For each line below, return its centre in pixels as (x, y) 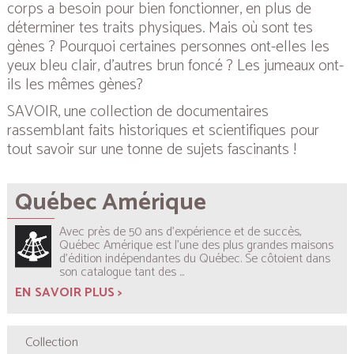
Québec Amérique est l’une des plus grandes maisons (196, 245)
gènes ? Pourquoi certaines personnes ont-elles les (168, 47)
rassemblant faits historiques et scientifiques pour (163, 130)
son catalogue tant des (118, 272)
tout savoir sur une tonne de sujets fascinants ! (152, 149)
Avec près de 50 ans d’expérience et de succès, (181, 232)
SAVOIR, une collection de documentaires (138, 111)
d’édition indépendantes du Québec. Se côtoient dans (195, 258)
